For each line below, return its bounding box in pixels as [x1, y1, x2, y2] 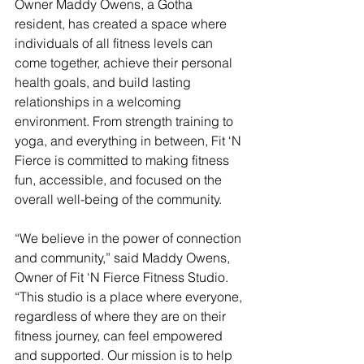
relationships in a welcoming [15, 93, 184, 110]
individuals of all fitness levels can [15, 34, 216, 51]
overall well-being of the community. [15, 190, 228, 207]
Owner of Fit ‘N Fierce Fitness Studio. [15, 268, 232, 285]
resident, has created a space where [15, 15, 230, 32]
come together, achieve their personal [15, 54, 236, 71]
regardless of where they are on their [15, 307, 229, 324]
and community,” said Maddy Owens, [15, 249, 233, 266]
